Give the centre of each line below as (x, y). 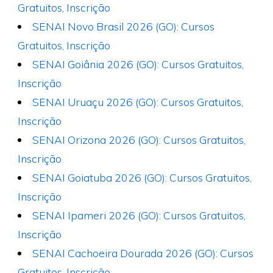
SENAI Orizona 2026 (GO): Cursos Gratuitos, (139, 140)
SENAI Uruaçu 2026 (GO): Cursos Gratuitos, (138, 102)
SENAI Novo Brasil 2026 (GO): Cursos (124, 27)
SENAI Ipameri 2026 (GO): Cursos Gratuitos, (139, 215)
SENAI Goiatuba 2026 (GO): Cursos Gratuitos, (142, 178)
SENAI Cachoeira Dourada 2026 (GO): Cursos (143, 253)
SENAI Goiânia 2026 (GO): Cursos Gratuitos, (138, 64)
